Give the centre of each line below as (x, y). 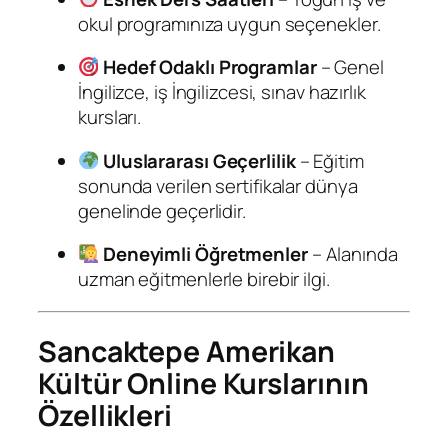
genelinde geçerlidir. (162, 210)
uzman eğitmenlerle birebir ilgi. (204, 279)
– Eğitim (329, 160)
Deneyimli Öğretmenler (205, 254)
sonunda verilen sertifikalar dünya (218, 185)
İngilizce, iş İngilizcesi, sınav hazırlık (222, 92)
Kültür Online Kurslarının (203, 384)
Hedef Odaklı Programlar (209, 67)
